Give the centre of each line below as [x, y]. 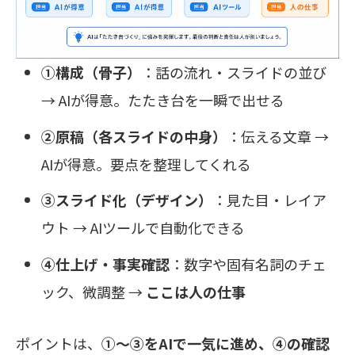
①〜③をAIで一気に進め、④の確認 [216, 343]
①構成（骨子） [92, 72]
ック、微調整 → [94, 292]
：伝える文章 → [278, 136]
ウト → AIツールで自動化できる [143, 228]
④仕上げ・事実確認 [106, 264]
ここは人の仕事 [196, 292]
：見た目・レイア [270, 200]
